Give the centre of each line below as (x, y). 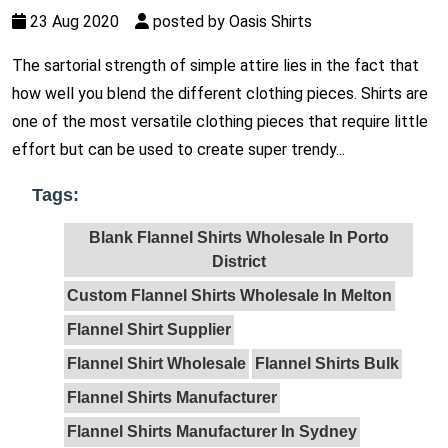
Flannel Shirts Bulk (327, 363)
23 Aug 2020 (80, 21)
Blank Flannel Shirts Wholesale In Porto (238, 237)
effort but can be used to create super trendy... (178, 149)
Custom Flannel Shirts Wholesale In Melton (229, 295)
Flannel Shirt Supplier (149, 329)
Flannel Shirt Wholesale (156, 363)
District (238, 261)
